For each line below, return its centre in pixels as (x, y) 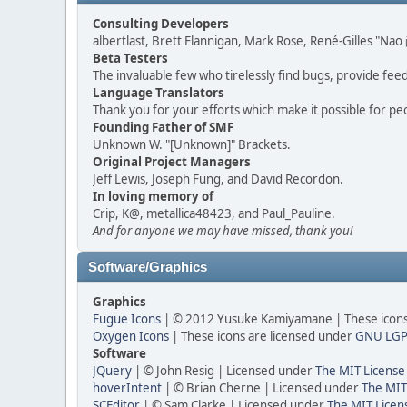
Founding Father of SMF (163, 127)
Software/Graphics (148, 267)
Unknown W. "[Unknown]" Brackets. (192, 144)
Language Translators (159, 93)
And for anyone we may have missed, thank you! (223, 231)
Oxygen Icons (131, 336)
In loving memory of (153, 196)
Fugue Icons (127, 319)
